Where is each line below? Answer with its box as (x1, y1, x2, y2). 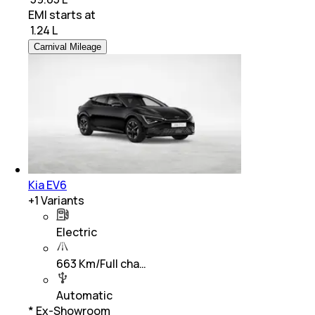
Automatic (56, 288, 112, 304)
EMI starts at (28, 7, 96, 23)
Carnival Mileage (34, 41, 101, 53)
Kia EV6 (28, 177, 67, 193)
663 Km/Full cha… (56, 256, 146, 272)
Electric (56, 224, 97, 240)
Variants (39, 193, 84, 209)
